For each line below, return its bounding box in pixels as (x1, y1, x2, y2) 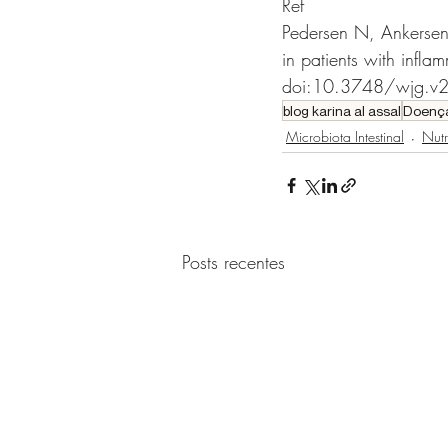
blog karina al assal (283, 101, 401, 119)
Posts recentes (182, 249, 285, 274)
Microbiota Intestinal (286, 127, 404, 147)
